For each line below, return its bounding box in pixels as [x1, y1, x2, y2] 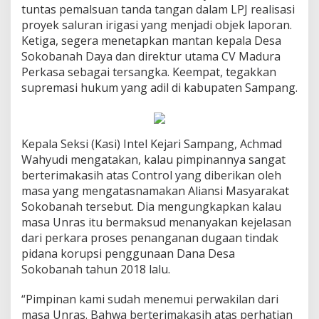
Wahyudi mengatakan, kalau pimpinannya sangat [21, 151, 286, 167]
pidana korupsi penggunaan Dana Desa [21, 245, 235, 261]
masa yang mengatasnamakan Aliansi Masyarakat [21, 182, 289, 199]
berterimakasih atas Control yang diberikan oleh [21, 167, 281, 183]
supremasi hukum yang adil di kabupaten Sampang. [21, 79, 298, 95]
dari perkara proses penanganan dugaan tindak [21, 229, 278, 246]
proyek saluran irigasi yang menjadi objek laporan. [21, 16, 292, 33]
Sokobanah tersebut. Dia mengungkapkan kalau [21, 198, 281, 214]
